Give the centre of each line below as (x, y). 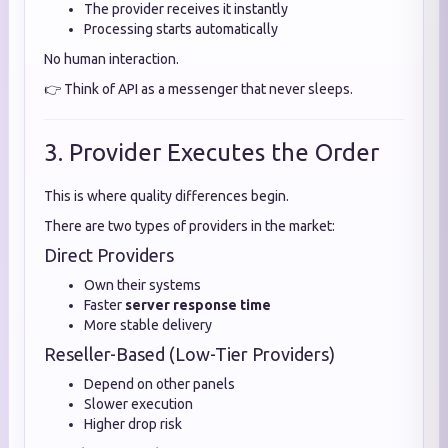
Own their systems (142, 285)
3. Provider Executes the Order (211, 152)
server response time (198, 305)
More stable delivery (148, 325)
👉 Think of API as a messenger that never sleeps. (198, 89)
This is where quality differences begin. (166, 196)
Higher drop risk (133, 424)
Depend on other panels (159, 384)
